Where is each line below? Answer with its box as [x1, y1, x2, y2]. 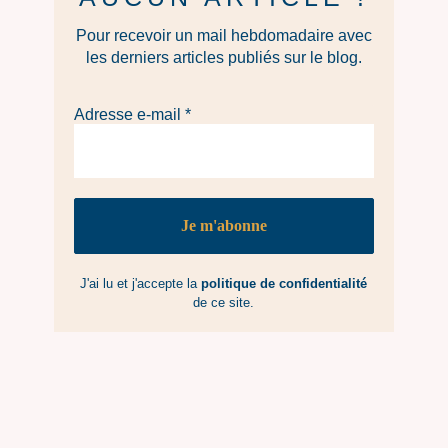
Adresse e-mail [73, 106, 185, 124]
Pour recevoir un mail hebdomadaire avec [75, 27, 372, 45]
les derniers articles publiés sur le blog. [85, 49, 362, 67]
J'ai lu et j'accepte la [80, 276, 202, 292]
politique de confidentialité [201, 276, 368, 292]
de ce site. [193, 295, 255, 311]
